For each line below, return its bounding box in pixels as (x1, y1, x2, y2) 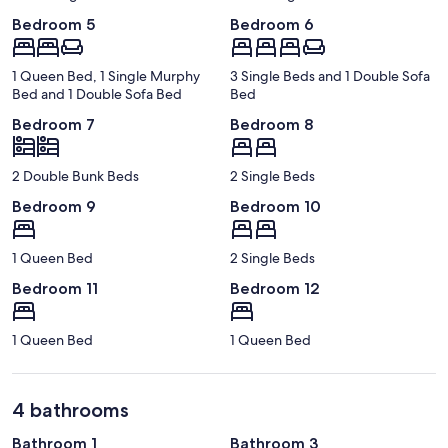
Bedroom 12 (230, 279, 320, 299)
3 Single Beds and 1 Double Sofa (230, 66, 430, 85)
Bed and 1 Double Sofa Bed (12, 84, 182, 103)
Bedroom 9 (12, 197, 96, 217)
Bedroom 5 (12, 14, 95, 34)
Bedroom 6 (230, 14, 314, 34)
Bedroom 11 (12, 279, 98, 299)
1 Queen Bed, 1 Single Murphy (12, 66, 200, 85)
